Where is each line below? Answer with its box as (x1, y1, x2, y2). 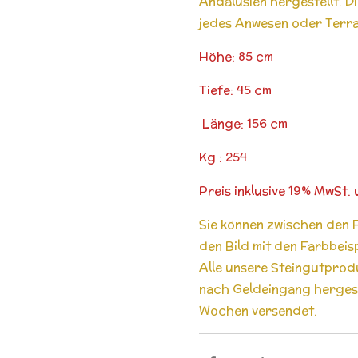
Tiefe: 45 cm (199, 81, 272, 98)
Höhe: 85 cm (199, 47, 273, 65)
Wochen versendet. (199, 301, 317, 319)
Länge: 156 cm (199, 114, 288, 132)
